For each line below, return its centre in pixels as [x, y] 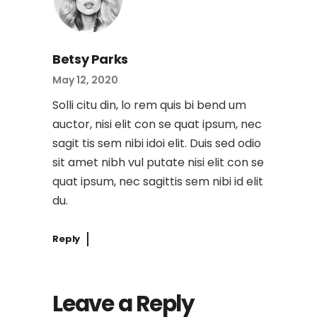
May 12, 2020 [85, 80]
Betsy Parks [91, 59]
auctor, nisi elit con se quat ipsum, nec [157, 125]
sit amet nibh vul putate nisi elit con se [158, 163]
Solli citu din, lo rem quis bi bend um [149, 105]
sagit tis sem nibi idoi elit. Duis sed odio [157, 144]
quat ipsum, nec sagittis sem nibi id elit [158, 182]
